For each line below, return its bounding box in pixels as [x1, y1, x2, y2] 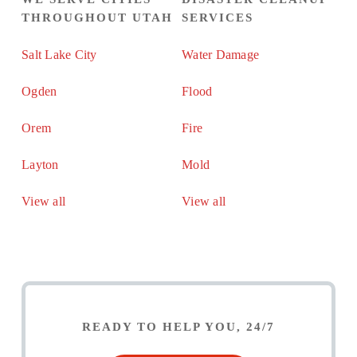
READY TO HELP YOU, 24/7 [81, 320, 275, 334]
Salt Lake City [22, 47, 97, 61]
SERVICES [182, 10, 253, 24]
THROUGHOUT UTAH [22, 10, 174, 24]
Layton [22, 157, 59, 171]
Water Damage [182, 47, 259, 61]
